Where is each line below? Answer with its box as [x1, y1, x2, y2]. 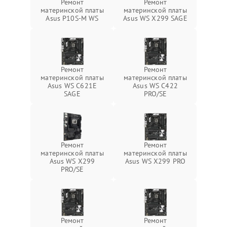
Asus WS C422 [133, 81, 178, 90]
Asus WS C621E [48, 81, 97, 90]
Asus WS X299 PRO [125, 157, 186, 166]
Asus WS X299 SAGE [123, 14, 187, 23]
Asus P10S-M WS [46, 14, 99, 23]
